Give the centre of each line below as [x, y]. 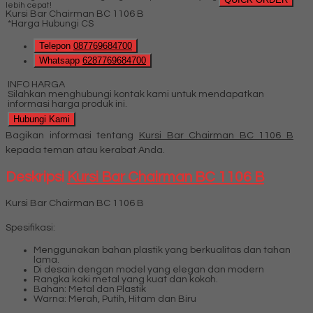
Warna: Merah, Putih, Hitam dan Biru [115, 299]
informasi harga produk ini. [67, 104]
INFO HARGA [36, 84]
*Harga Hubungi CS [50, 23]
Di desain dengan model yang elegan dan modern [149, 270]
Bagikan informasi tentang [72, 135]
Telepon [56, 45]
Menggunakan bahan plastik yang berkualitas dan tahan [162, 250]
